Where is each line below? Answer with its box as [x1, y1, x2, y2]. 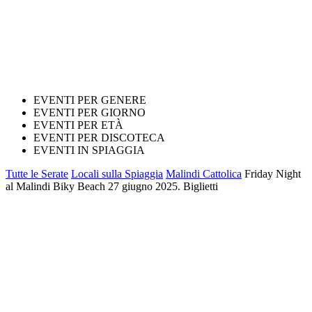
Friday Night [244, 168, 301, 180]
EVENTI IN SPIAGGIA [33, 144, 145, 156]
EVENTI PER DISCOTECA [33, 132, 165, 143]
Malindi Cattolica [166, 168, 242, 180]
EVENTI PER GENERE [33, 94, 146, 106]
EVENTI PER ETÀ [33, 119, 123, 131]
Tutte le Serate [6, 168, 68, 180]
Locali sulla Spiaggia [71, 168, 163, 180]
